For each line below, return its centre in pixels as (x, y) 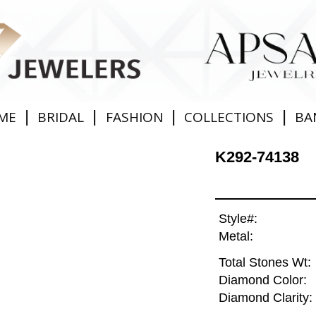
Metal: (236, 237)
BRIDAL (61, 117)
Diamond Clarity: (265, 298)
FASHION (134, 117)
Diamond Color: (262, 280)
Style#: (238, 219)
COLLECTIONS (229, 117)
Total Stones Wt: (265, 263)
